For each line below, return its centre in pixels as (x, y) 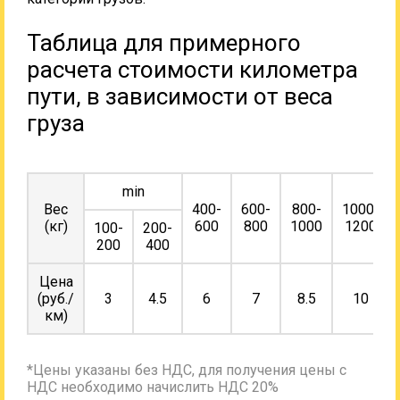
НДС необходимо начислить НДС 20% (153, 387)
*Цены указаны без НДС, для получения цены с (187, 370)
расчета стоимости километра (192, 69)
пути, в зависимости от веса (180, 96)
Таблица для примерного (164, 42)
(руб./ (56, 298)
